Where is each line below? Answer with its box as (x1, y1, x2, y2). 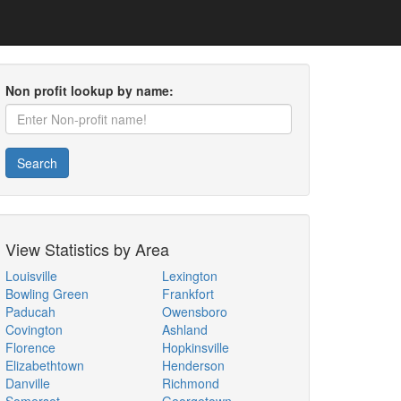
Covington (5, 320, 63, 338)
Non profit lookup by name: (5, 81, 174, 99)
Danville (5, 374, 50, 392)
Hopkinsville (162, 338, 229, 356)
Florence (5, 338, 55, 356)
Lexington (162, 267, 218, 285)
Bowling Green (5, 285, 89, 303)
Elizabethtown (5, 356, 84, 374)
